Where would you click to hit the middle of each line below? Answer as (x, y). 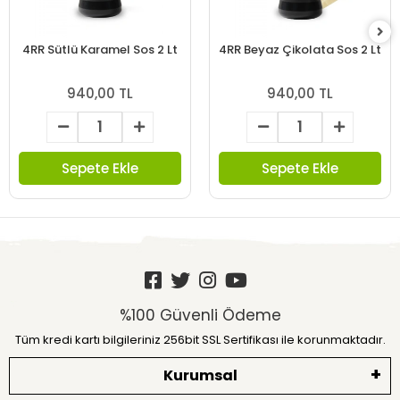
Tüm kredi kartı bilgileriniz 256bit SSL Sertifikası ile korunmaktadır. (200, 339)
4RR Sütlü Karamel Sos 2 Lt (100, 49)
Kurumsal (200, 375)
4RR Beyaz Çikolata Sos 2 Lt (300, 49)
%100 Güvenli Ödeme (200, 315)
